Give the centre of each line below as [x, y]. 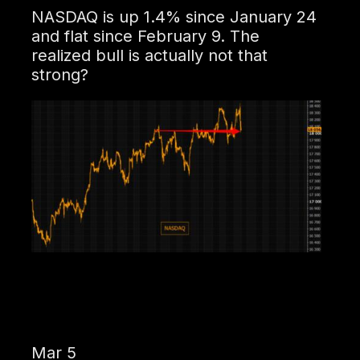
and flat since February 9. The [145, 37]
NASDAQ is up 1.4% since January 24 [174, 17]
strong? [59, 75]
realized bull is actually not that [149, 56]
